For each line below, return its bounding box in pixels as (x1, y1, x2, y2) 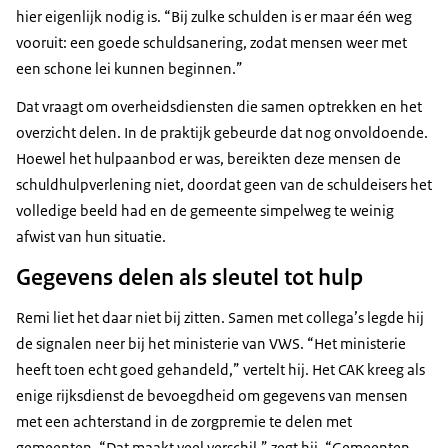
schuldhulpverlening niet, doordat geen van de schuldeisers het (16, 175, 432, 195)
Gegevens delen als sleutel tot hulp (16, 262, 363, 293)
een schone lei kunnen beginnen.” (16, 59, 243, 79)
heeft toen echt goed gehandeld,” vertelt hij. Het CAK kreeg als (16, 360, 425, 380)
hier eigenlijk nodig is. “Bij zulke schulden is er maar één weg (16, 7, 412, 27)
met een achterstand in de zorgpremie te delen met (16, 412, 352, 432)
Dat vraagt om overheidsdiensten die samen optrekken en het (16, 97, 422, 117)
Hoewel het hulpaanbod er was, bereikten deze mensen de (16, 149, 401, 169)
